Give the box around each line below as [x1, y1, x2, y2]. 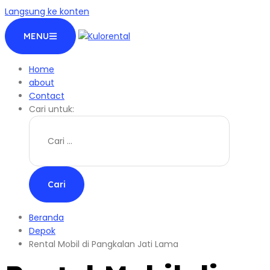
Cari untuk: [29, 103, 74, 115]
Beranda [29, 212, 64, 224]
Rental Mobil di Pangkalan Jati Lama [29, 238, 178, 250]
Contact [29, 90, 64, 102]
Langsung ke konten [5, 5, 89, 17]
